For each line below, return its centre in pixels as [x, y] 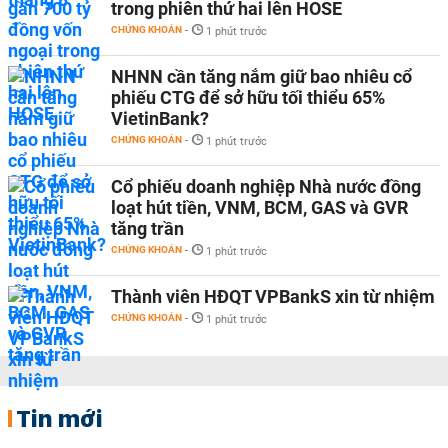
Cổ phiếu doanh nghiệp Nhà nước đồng [266, 186]
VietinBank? [160, 118]
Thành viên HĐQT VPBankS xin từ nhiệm [273, 296]
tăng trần [147, 228]
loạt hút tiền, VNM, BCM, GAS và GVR [259, 207]
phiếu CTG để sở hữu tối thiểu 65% [248, 97]
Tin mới [59, 418]
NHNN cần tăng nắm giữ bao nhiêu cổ [261, 76]
